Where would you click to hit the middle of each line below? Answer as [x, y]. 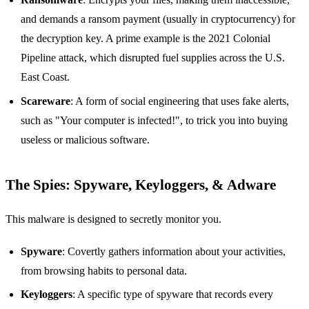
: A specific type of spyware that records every [173, 294]
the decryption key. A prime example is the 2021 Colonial [146, 39]
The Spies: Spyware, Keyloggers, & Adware [141, 184]
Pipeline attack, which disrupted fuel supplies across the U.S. [153, 58]
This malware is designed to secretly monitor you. [113, 219]
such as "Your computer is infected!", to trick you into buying [154, 120]
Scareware [46, 101]
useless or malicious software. [86, 139]
